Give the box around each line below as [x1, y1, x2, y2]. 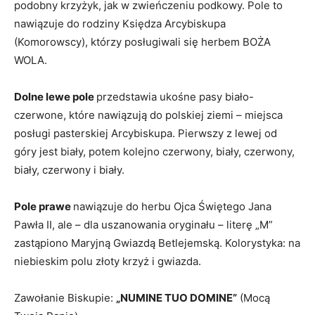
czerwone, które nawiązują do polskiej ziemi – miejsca [14, 108, 283, 122]
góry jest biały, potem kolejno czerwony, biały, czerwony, [14, 144, 295, 158]
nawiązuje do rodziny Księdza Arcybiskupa [14, 16, 226, 30]
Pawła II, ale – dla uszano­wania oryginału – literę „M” [14, 217, 273, 231]
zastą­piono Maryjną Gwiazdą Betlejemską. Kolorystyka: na [14, 236, 300, 250]
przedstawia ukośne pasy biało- [96, 89, 254, 103]
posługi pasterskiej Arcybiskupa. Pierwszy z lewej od [14, 126, 277, 140]
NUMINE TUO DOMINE [120, 290, 233, 304]
